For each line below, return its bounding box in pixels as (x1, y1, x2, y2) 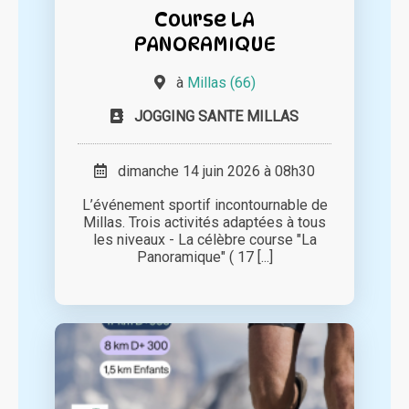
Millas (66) (186, 74, 256, 92)
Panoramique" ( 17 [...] (136, 248, 273, 267)
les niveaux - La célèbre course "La (92, 231, 317, 249)
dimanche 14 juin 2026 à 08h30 (107, 163, 315, 181)
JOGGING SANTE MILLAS (134, 108, 299, 126)
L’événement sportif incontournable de (81, 196, 328, 215)
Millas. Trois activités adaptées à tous (83, 214, 326, 232)
